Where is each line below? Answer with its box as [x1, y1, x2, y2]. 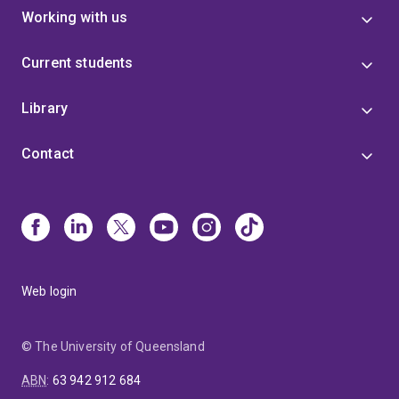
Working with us [21, 8, 128, 26]
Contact [21, 144, 75, 162]
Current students [21, 53, 134, 71]
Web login [21, 283, 77, 298]
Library [21, 99, 69, 117]
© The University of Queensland [21, 338, 205, 354]
